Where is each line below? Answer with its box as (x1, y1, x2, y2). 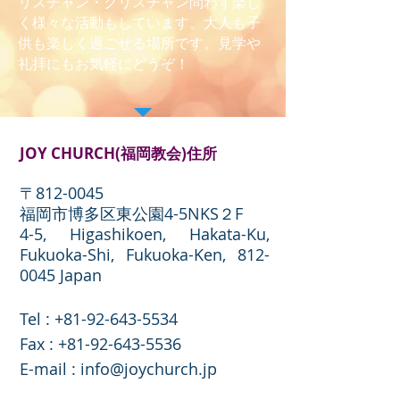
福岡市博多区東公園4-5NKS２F (20, 203, 243, 224)
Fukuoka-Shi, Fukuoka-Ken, (20, 244, 237, 265)
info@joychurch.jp (80, 358, 217, 379)
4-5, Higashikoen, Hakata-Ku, (20, 223, 270, 245)
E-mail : (20, 358, 80, 379)
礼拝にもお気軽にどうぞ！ (18, 54, 189, 73)
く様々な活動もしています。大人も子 (18, 12, 261, 32)
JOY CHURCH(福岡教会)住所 (20, 143, 217, 163)
